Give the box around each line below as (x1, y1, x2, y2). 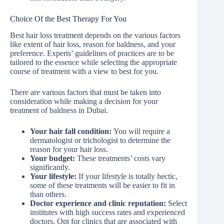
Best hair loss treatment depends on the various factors (10, 31, 180, 40)
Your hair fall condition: (30, 127, 113, 136)
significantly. (30, 163, 70, 172)
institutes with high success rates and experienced (30, 208, 185, 217)
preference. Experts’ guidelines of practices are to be (10, 49, 174, 58)
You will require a (113, 127, 170, 136)
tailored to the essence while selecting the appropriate (10, 58, 177, 67)
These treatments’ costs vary (77, 154, 165, 163)
